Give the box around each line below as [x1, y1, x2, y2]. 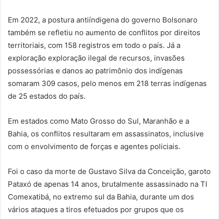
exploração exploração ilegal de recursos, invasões [8, 53, 185, 63]
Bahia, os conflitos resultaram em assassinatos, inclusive [8, 129, 204, 139]
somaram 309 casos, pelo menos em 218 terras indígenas [8, 79, 207, 88]
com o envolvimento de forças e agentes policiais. [8, 142, 180, 152]
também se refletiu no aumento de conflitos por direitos [8, 28, 200, 38]
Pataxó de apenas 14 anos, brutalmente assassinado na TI [8, 179, 207, 189]
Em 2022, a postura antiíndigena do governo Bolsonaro [8, 15, 197, 25]
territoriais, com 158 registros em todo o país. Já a [8, 41, 180, 50]
